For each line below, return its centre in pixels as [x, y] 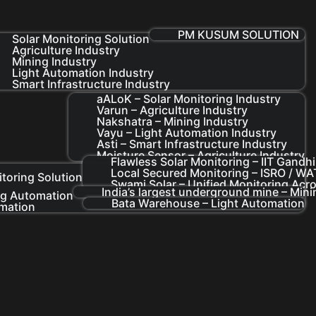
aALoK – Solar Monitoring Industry [189, 98]
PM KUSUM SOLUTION [239, 35]
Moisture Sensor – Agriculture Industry [201, 155]
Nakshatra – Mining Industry [173, 121]
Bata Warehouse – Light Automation [208, 203]
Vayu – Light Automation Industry [187, 132]
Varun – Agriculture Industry [172, 110]
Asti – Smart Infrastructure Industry [192, 144]
